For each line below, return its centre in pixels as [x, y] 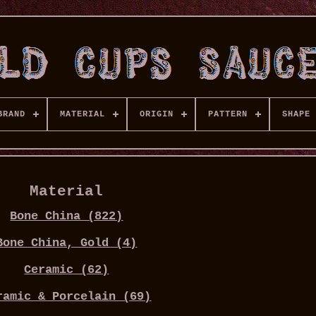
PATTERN [227, 114]
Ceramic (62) [67, 270]
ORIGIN [156, 114]
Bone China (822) [67, 217]
